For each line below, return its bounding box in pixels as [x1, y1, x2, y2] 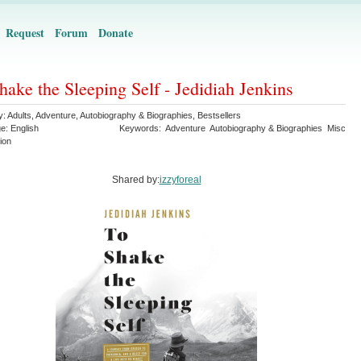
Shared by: [111, 174, 160, 185]
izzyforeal [159, 174, 201, 185]
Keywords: [119, 123, 165, 133]
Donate [98, 24, 133, 41]
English [10, 123, 39, 133]
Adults [7, 110, 31, 120]
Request [6, 24, 44, 41]
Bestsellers [197, 110, 241, 120]
